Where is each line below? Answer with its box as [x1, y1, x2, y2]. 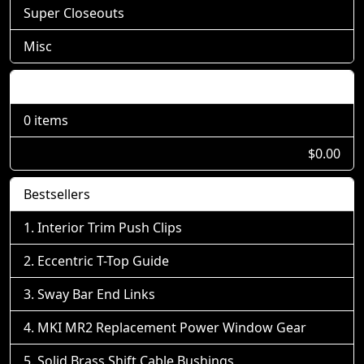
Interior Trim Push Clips [37, 219, 182, 236]
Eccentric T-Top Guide [37, 252, 169, 270]
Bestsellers [24, 185, 90, 203]
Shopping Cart [24, 78, 112, 96]
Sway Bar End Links [37, 285, 155, 303]
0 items [24, 111, 68, 129]
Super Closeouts [24, 4, 124, 22]
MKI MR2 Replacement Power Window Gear [37, 318, 306, 336]
